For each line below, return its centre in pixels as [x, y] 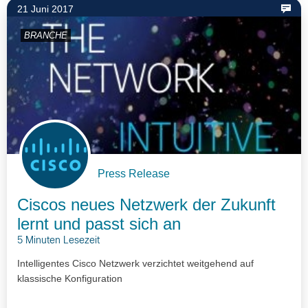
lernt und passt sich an [99, 224]
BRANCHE [46, 35]
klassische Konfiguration [70, 279]
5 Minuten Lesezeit [58, 241]
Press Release [134, 174]
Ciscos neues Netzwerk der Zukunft [146, 205]
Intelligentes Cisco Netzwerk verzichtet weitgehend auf [135, 264]
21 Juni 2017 [45, 9]
